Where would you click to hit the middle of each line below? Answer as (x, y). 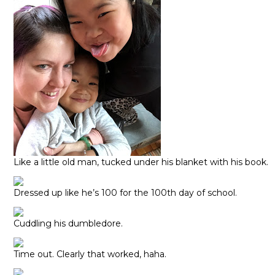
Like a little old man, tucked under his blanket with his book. (141, 162)
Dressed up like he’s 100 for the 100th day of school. (125, 193)
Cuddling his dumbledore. (68, 224)
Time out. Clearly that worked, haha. (90, 254)
